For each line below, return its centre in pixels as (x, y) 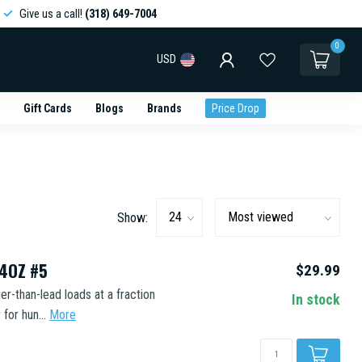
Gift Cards (47, 108)
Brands (164, 108)
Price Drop (235, 108)
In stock (316, 300)
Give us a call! (52, 14)
